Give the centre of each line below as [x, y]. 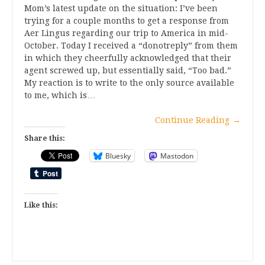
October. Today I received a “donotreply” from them [131, 46]
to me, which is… [60, 96]
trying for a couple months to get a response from [127, 21]
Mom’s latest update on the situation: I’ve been [121, 9]
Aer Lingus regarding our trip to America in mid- [126, 33]
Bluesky [118, 156]
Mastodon [177, 156]
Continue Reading [192, 120]
